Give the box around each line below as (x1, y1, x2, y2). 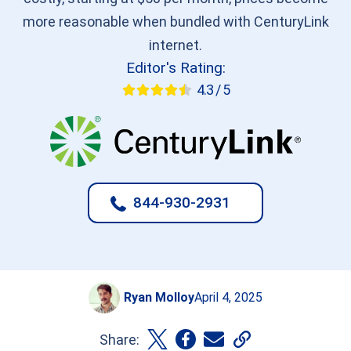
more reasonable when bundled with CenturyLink (22, 13, 329, 31)
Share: (99, 331, 139, 348)
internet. (149, 37, 202, 54)
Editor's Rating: (125, 59, 226, 78)
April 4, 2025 (194, 289, 262, 305)
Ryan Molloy (124, 289, 194, 305)
